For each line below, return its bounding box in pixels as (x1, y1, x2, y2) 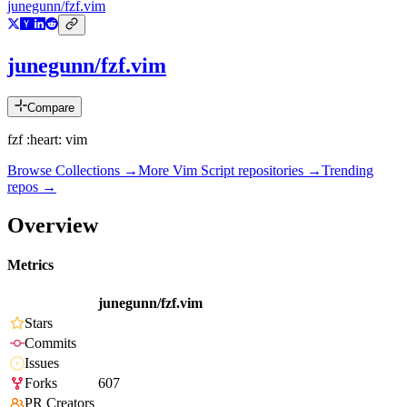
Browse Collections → (7, 163, 138, 179)
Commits (25, 335, 76, 352)
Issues (25, 355, 59, 372)
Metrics (7, 257, 54, 273)
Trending (322, 163, 373, 179)
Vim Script (173, 163, 234, 179)
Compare (27, 101, 74, 115)
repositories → (234, 163, 322, 179)
